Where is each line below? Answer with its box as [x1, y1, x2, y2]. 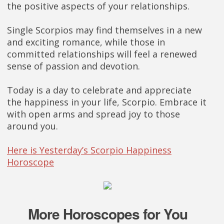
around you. [7, 120, 58, 132]
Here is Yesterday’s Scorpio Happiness [7, 144, 171, 156]
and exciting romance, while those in [7, 36, 165, 48]
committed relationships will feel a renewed [7, 48, 197, 60]
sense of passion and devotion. [7, 60, 140, 72]
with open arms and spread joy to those [7, 108, 180, 120]
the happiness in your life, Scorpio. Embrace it [7, 96, 206, 108]
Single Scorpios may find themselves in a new [7, 24, 202, 36]
